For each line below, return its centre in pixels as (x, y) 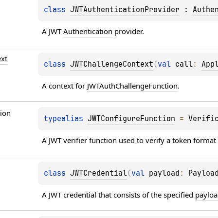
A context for (65, 85)
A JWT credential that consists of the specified (119, 194)
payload (164, 173)
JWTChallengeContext (112, 64)
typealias (66, 118)
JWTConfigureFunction (132, 118)
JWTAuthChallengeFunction (133, 85)
